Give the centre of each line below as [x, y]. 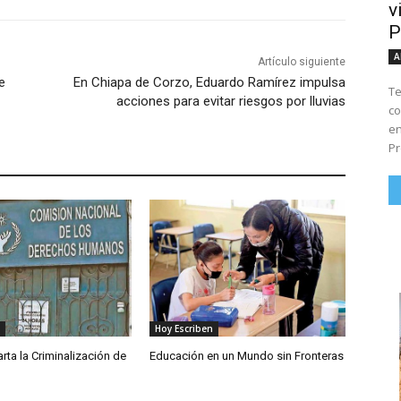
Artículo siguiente [301, 62]
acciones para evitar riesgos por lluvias [230, 102]
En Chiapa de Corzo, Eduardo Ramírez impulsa [209, 83]
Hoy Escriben [184, 329]
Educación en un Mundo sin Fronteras [247, 356]
